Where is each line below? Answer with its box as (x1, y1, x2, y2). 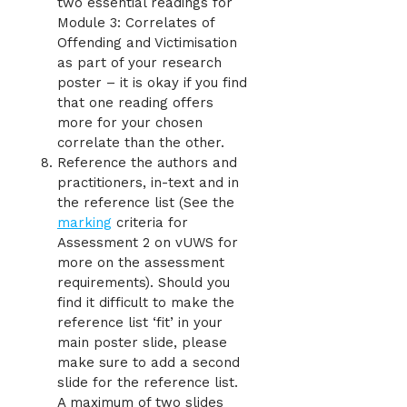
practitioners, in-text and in (57, 174, 239, 192)
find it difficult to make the (57, 294, 234, 312)
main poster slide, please (57, 334, 227, 352)
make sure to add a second (57, 354, 240, 372)
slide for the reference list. (57, 374, 238, 392)
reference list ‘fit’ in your (57, 314, 223, 332)
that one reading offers (57, 94, 213, 112)
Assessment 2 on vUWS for (57, 234, 238, 252)
